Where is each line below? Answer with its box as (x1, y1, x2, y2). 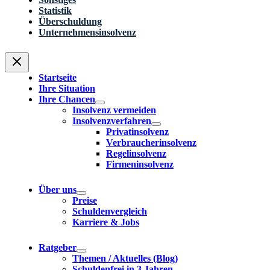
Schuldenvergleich (72, 206, 147, 217)
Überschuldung (39, 16, 102, 27)
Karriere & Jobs (72, 217, 139, 228)
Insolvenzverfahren (72, 116, 151, 127)
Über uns (39, 184, 77, 195)
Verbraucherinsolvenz (106, 137, 196, 148)
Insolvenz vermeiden (72, 105, 156, 116)
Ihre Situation (39, 83, 95, 94)
